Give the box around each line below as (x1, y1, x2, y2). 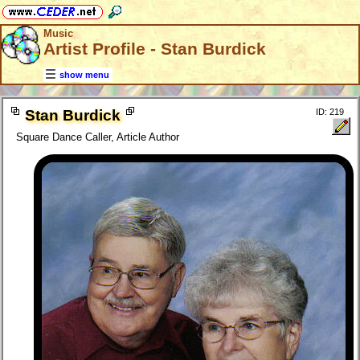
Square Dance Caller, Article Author (16, 131, 179, 144)
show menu (59, 70, 109, 80)
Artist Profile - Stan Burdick (43, 39, 266, 59)
